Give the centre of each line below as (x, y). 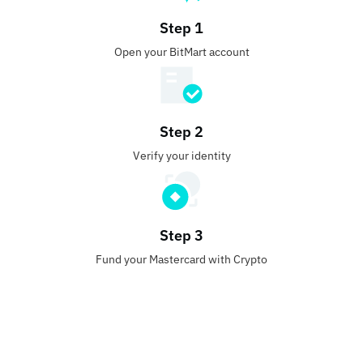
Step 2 (181, 131)
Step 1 (181, 28)
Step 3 (181, 235)
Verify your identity (181, 155)
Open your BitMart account (181, 51)
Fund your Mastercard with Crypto (181, 259)
